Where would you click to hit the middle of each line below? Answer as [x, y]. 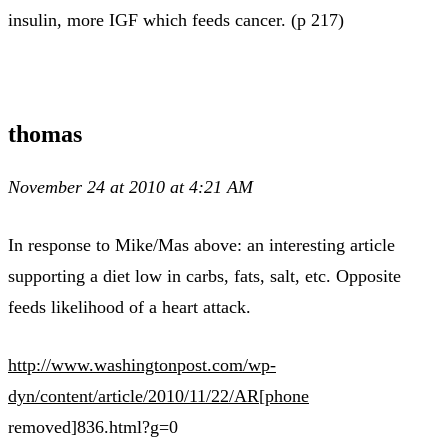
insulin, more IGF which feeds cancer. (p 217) [176, 19]
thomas [45, 133]
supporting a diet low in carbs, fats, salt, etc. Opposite [204, 275]
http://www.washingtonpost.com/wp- [142, 364]
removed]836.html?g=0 [93, 426]
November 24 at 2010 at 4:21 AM [130, 186]
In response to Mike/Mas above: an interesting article [201, 244]
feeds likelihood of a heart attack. [129, 306]
